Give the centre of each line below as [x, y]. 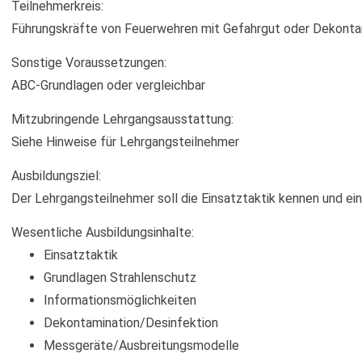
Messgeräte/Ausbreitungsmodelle [141, 345]
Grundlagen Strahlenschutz [120, 277]
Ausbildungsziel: [56, 175]
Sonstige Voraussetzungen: [89, 62]
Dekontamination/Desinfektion [131, 322]
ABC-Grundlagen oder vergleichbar [108, 85]
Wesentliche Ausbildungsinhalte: [103, 232]
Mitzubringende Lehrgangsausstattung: [122, 119]
